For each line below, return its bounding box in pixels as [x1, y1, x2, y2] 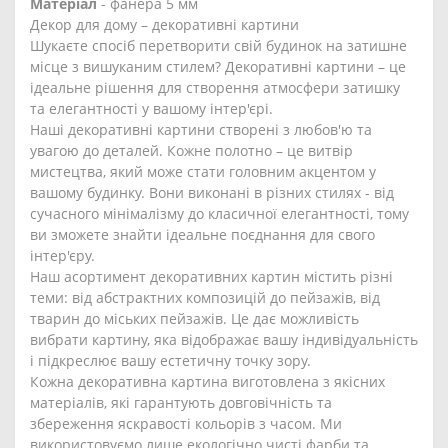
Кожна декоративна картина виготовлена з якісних [30, 372, 385, 392]
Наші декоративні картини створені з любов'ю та [30, 120, 372, 140]
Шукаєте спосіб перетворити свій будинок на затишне [30, 36, 407, 56]
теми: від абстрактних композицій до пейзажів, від [30, 288, 380, 308]
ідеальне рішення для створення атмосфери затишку [30, 78, 400, 98]
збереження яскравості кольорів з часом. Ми [30, 414, 342, 434]
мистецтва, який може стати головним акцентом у [30, 162, 376, 182]
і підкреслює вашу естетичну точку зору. [30, 351, 311, 371]
